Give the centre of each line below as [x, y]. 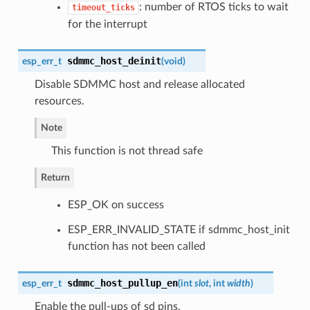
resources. [59, 101]
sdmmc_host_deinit [114, 61]
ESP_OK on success [116, 205]
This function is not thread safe [127, 151]
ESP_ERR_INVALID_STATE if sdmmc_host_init [179, 230]
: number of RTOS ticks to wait [213, 7]
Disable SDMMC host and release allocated [139, 85]
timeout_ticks [103, 8]
